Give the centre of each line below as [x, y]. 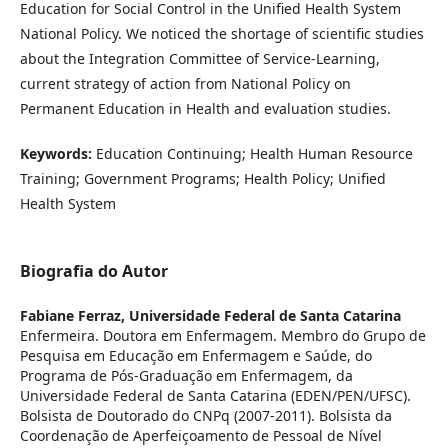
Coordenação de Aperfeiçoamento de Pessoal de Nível [201, 435]
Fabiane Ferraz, [74, 315]
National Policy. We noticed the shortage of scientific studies [222, 33]
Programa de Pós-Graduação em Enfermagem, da [186, 375]
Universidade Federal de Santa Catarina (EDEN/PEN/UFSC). [215, 395]
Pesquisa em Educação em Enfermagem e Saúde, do [196, 355]
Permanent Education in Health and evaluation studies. [205, 108]
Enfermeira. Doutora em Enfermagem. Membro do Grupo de [223, 335]
